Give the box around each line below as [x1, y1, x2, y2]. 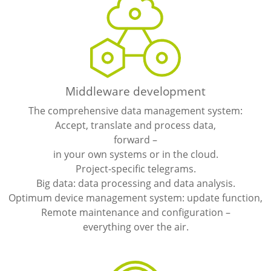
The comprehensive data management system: [28, 103, 243, 117]
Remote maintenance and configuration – [41, 205, 230, 219]
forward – [114, 132, 157, 146]
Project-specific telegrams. [75, 162, 196, 175]
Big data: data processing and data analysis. [36, 176, 235, 190]
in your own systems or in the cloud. [53, 147, 218, 161]
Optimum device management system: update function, [8, 191, 263, 204]
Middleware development [65, 82, 206, 99]
